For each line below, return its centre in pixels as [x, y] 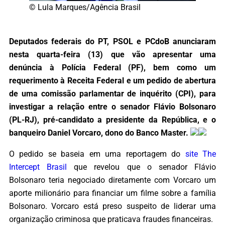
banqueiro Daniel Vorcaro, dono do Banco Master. [100, 133]
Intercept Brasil [38, 167]
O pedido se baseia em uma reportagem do [97, 154]
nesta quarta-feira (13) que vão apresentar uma [113, 55]
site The [201, 154]
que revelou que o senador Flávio [142, 167]
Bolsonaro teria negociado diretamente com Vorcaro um [113, 180]
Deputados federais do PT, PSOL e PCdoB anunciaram [113, 42]
